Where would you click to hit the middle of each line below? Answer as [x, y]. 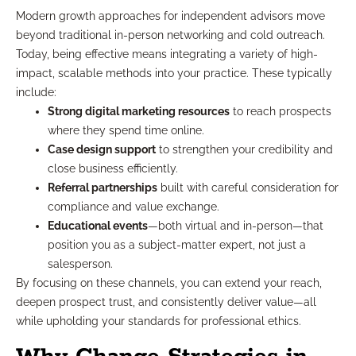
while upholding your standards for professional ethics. [159, 321]
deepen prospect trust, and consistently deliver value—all [166, 302]
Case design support [102, 150]
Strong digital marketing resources [139, 112]
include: [36, 93]
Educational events [98, 226]
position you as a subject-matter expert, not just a [177, 245]
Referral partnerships [103, 188]
